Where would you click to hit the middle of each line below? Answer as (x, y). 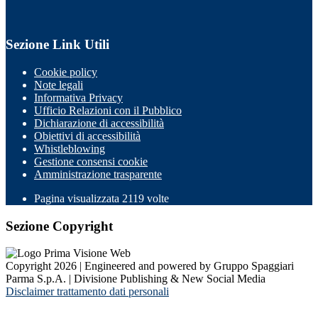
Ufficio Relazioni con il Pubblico (108, 110)
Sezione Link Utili (57, 45)
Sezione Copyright (59, 226)
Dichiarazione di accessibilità (99, 123)
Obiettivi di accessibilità (87, 136)
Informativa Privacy (78, 98)
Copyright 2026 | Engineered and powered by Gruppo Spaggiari (150, 266)
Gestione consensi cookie (91, 161)
